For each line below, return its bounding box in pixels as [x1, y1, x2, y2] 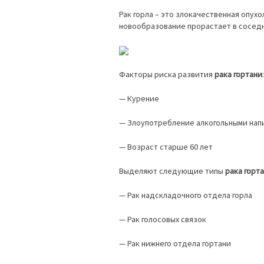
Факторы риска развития [119, 68, 213, 80]
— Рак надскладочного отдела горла [119, 189, 252, 200]
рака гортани [213, 68, 262, 80]
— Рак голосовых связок [119, 213, 206, 225]
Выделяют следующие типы [119, 165, 225, 176]
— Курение [119, 93, 159, 104]
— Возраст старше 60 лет [119, 141, 213, 152]
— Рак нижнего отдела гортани [119, 237, 231, 249]
